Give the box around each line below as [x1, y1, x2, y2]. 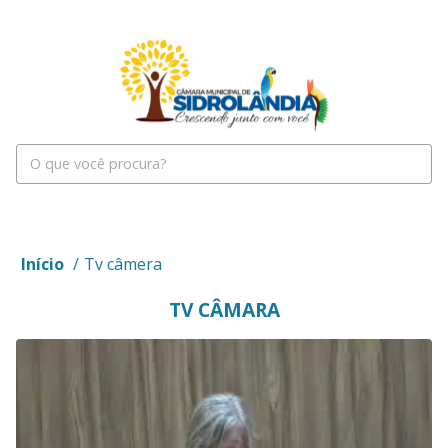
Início [21, 253, 64, 275]
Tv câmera [84, 253, 162, 275]
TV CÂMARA [168, 296, 280, 323]
